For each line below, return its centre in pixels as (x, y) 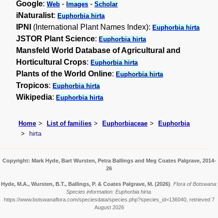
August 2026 (109, 208)
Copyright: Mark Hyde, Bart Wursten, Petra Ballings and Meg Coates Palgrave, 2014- (109, 161)
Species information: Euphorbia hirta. (109, 192)
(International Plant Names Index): (92, 27)
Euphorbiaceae (125, 123)
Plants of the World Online (64, 74)
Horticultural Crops (52, 62)
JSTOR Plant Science (56, 39)
